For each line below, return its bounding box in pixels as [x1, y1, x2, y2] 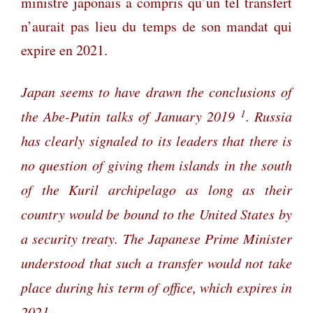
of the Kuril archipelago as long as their [21, 180, 292, 199]
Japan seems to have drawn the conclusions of [21, 82, 292, 101]
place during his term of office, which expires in [21, 278, 292, 297]
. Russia [245, 107, 293, 126]
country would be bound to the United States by [21, 205, 292, 224]
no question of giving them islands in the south [21, 156, 292, 175]
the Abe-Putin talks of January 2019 [21, 107, 240, 126]
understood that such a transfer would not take [21, 254, 292, 272]
